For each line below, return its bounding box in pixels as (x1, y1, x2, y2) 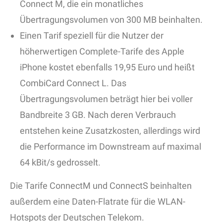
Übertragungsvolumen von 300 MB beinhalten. (20, 14, 203, 25)
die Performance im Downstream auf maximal (20, 141, 201, 152)
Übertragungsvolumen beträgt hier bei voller (20, 94, 193, 105)
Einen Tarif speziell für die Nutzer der (20, 30, 164, 41)
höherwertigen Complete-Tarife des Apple (20, 46, 184, 57)
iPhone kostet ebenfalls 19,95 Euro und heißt (20, 62, 195, 73)
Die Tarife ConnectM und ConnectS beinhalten (10, 180, 192, 191)
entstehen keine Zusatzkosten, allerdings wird (20, 125, 200, 136)
